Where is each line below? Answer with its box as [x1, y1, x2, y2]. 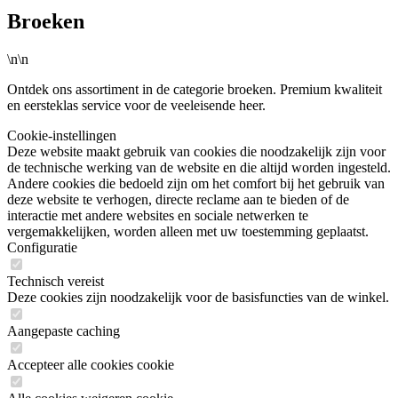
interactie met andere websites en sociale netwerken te [7, 207, 308, 223]
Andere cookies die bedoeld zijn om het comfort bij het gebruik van [7, 175, 385, 191]
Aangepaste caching [7, 322, 120, 338]
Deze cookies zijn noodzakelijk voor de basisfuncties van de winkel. [7, 289, 389, 305]
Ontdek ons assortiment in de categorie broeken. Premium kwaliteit [7, 81, 382, 97]
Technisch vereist [7, 273, 104, 289]
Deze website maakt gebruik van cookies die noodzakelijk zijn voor [7, 143, 386, 159]
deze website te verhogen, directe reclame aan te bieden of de [7, 191, 349, 207]
